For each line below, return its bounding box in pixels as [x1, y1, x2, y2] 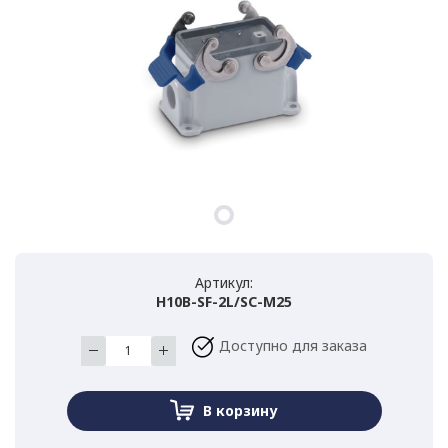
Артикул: [195, 273, 253, 293]
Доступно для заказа [219, 336, 367, 356]
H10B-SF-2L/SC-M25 [156, 292, 292, 312]
